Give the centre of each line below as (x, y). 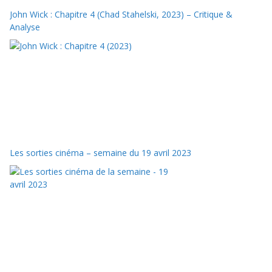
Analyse (25, 27)
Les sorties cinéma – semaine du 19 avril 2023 (100, 152)
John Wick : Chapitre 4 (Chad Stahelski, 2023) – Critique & (121, 14)
